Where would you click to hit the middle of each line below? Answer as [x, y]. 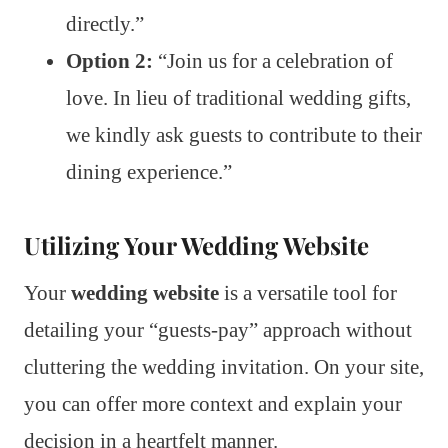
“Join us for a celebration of [273, 61]
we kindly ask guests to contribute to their [244, 135]
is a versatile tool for [308, 293]
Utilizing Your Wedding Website [196, 245]
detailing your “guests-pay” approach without [218, 330]
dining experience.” [149, 172]
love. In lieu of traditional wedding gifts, [238, 98]
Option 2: [109, 61]
